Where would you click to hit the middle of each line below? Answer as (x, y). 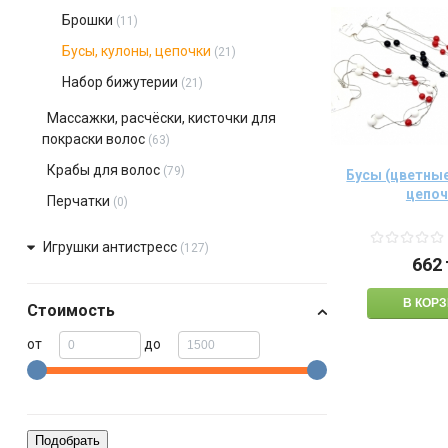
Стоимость (70, 310)
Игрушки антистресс (109, 247)
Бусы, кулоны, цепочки (136, 51)
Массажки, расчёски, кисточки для (161, 118)
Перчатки (78, 201)
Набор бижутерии (119, 82)
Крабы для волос (103, 170)
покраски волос (93, 139)
